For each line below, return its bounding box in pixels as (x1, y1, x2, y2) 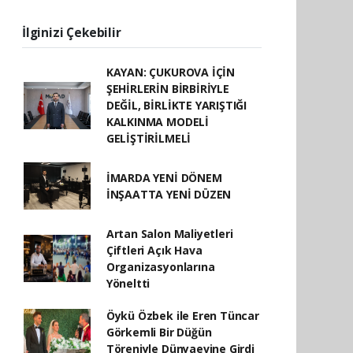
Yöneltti (106, 276, 150, 291)
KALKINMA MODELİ (106, 114, 209, 129)
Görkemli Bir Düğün (106, 325, 212, 340)
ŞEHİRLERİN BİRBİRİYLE (106, 81, 229, 96)
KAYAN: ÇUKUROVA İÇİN (106, 65, 235, 80)
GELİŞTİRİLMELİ (106, 131, 191, 146)
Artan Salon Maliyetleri (106, 226, 233, 241)
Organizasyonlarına (106, 259, 215, 274)
